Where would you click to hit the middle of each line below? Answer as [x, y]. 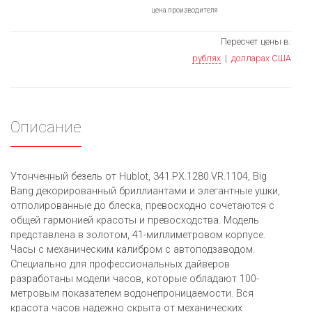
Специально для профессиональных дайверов [120, 265]
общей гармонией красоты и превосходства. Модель [135, 221]
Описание [46, 127]
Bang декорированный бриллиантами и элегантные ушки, [145, 192]
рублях [206, 58]
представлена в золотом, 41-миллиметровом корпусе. [138, 235]
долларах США [261, 58]
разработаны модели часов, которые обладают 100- [135, 279]
